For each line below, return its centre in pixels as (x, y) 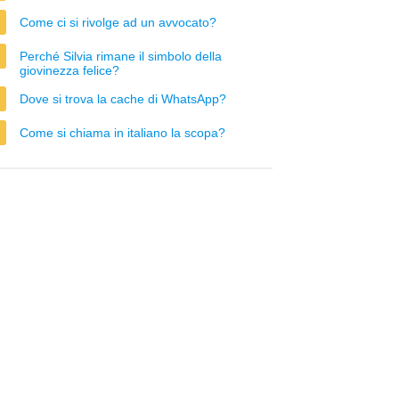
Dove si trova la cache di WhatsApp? (123, 99)
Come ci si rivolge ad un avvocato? (118, 22)
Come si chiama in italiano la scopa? (122, 133)
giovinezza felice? (69, 70)
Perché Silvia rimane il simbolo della (121, 56)
